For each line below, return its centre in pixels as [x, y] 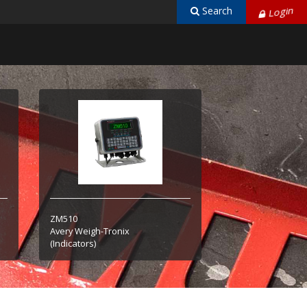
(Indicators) [73, 243]
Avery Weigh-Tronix [90, 231]
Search [216, 10]
